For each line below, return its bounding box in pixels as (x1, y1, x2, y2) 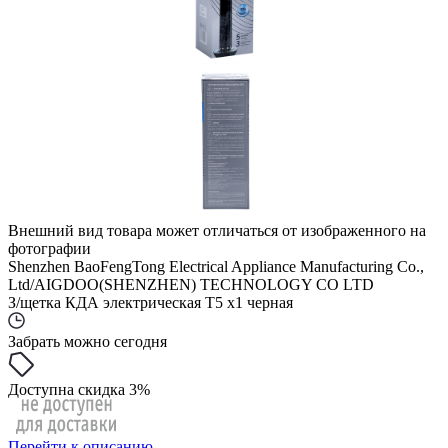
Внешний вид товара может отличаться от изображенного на (8, 222, 426, 239)
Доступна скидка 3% (8, 381, 150, 398)
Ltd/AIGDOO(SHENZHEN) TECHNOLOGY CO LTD (8, 276, 374, 293)
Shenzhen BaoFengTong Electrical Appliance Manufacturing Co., (8, 258, 424, 275)
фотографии (8, 240, 91, 257)
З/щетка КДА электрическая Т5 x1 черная (8, 294, 293, 311)
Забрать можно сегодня (8, 333, 167, 350)
